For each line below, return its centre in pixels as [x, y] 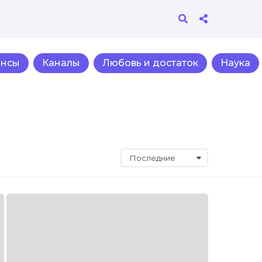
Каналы [61, 63]
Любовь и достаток [150, 63]
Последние [153, 158]
